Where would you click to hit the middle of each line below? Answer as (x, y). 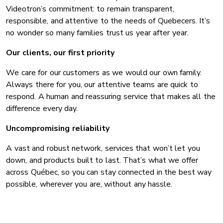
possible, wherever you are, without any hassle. (89, 184)
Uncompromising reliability (58, 129)
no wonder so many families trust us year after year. (97, 33)
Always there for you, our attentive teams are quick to (102, 85)
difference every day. (42, 109)
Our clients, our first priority (60, 53)
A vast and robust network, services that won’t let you (103, 149)
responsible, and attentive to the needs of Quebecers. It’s (108, 21)
